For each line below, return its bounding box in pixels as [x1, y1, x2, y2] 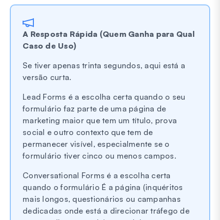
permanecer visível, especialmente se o [23, 138, 170, 149]
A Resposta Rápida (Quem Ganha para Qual [23, 28, 194, 39]
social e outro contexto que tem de [23, 127, 153, 137]
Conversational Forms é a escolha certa [23, 170, 171, 180]
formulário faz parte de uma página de [23, 103, 166, 113]
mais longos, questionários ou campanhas [23, 193, 181, 204]
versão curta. [23, 72, 72, 82]
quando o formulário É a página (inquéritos [23, 182, 183, 192]
